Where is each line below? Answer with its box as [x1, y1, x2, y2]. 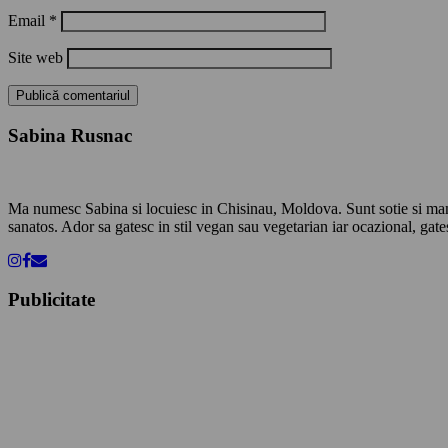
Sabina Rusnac [8, 125, 132, 147]
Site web [8, 49, 63, 67]
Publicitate [8, 288, 95, 310]
